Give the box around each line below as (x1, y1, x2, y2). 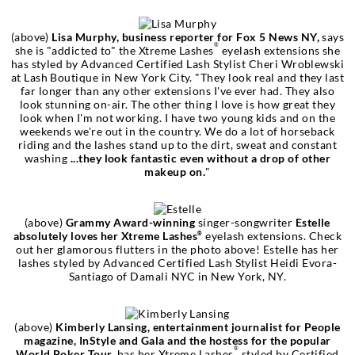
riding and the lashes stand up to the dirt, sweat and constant (17, 137, 338, 151)
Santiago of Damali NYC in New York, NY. (68, 269, 287, 283)
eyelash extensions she (219, 43, 341, 57)
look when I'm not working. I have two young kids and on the (19, 110, 336, 124)
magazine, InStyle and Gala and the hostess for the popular (24, 333, 331, 347)
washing (24, 151, 71, 165)
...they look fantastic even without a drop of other (70, 151, 331, 165)
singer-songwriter (197, 215, 296, 229)
